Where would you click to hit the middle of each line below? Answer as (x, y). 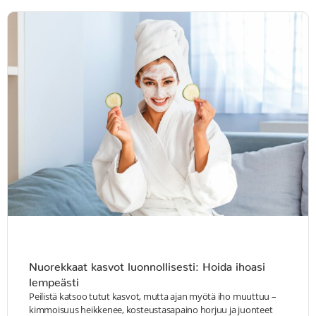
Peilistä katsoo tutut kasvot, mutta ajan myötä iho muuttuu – (153, 297)
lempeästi (56, 280)
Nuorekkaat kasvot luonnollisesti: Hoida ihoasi (147, 264)
